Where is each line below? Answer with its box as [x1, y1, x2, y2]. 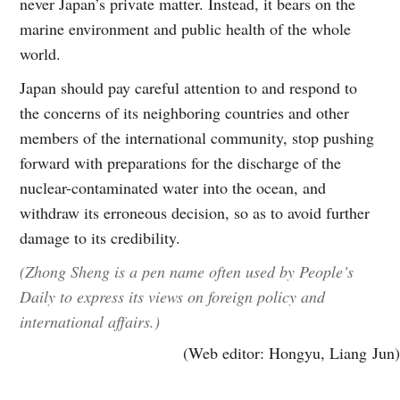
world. [20, 42, 62, 64]
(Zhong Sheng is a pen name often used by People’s [20, 260, 354, 282]
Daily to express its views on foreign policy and [20, 285, 326, 307]
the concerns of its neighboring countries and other [20, 101, 350, 123]
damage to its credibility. [20, 226, 181, 248]
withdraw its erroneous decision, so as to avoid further [20, 201, 371, 223]
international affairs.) [20, 310, 161, 332]
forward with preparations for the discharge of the [20, 151, 342, 173]
